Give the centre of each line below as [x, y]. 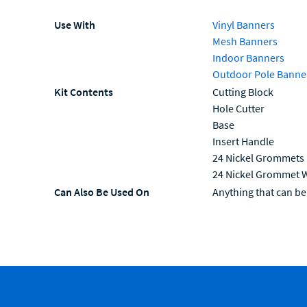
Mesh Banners [245, 41]
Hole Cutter [238, 109]
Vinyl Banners [243, 25]
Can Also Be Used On [102, 192]
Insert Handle [243, 142]
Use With [75, 25]
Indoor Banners [248, 58]
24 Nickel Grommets [258, 158]
